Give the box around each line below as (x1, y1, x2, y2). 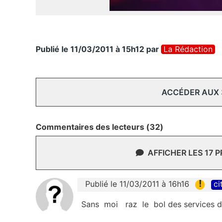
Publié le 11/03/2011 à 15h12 (36, 44, 144, 55)
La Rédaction (164, 44, 213, 55)
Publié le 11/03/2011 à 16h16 (85, 179, 189, 189)
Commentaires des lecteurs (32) (36, 122, 164, 132)
